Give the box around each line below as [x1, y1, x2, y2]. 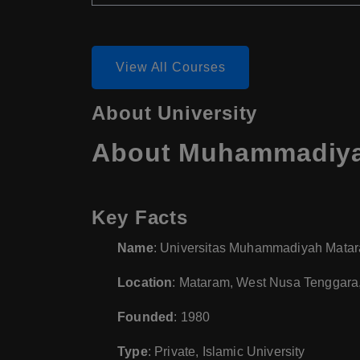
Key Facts [92, 207, 189, 229]
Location [117, 276, 173, 290]
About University [92, 102, 258, 125]
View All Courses [116, 60, 226, 75]
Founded [117, 310, 174, 325]
